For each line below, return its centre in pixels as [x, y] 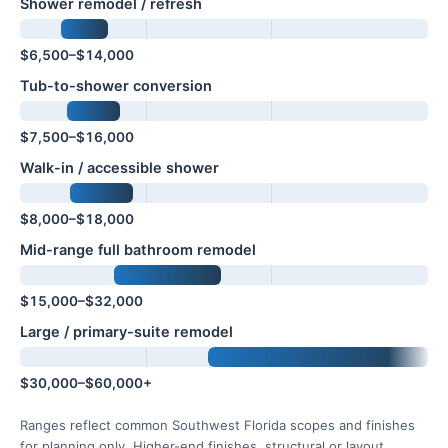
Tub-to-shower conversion [116, 86]
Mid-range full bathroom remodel [138, 250]
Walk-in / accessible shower [119, 168]
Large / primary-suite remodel [126, 332]
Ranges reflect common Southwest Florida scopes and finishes [217, 425]
